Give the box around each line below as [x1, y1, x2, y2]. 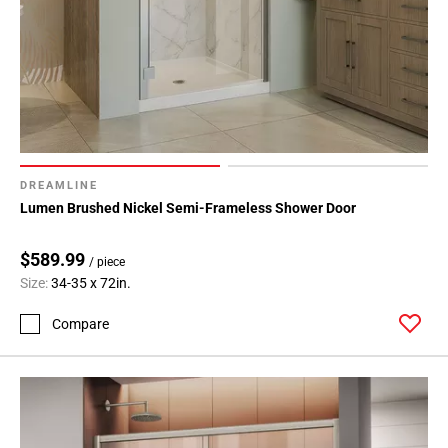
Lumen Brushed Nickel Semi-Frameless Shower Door [20, 200, 356, 217]
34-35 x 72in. [51, 275, 131, 292]
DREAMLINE [20, 179, 98, 193]
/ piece [89, 255, 125, 270]
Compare [52, 315, 109, 332]
